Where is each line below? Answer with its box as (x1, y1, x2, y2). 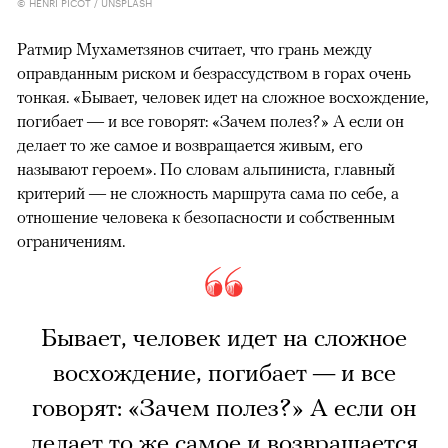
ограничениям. (17, 230, 125, 251)
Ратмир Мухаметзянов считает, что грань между (17, 38, 372, 59)
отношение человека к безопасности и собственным (17, 206, 395, 227)
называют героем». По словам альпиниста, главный (17, 158, 395, 179)
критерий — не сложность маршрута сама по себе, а (17, 182, 399, 203)
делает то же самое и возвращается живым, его (17, 134, 363, 155)
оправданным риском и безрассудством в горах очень (17, 62, 411, 83)
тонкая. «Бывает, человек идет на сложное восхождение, (17, 86, 429, 107)
